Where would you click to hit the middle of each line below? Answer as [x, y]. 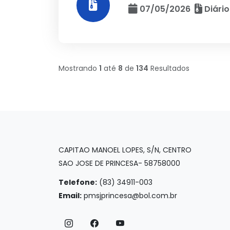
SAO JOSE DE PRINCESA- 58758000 [119, 163]
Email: [70, 196]
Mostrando [79, 68]
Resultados [169, 68]
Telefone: [78, 182]
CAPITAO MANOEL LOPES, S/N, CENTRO [125, 150]
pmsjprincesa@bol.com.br [130, 196]
